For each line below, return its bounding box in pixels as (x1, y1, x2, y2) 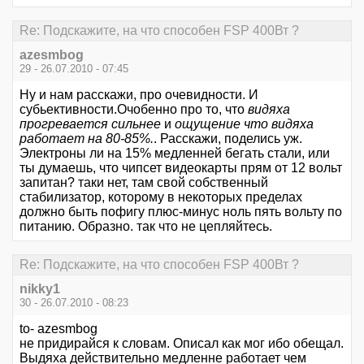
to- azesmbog (19, 322, 97, 336)
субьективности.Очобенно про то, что (19, 102, 248, 116)
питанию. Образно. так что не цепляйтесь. (19, 219, 272, 233)
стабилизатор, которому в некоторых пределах (19, 189, 302, 204)
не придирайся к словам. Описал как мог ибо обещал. (19, 336, 344, 351)
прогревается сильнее (19, 116, 164, 131)
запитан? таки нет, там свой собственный (19, 175, 268, 189)
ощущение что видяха (175, 116, 314, 131)
